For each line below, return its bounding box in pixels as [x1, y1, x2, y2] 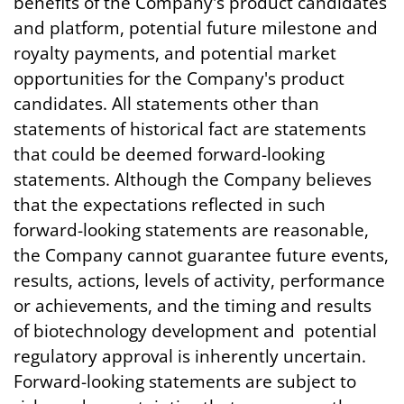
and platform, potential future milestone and [14, 16, 378, 40]
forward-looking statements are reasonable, [14, 218, 369, 242]
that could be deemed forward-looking [14, 142, 325, 166]
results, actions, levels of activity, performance [14, 269, 385, 292]
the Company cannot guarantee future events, [14, 243, 389, 267]
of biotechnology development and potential [14, 319, 377, 343]
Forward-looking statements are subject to [14, 370, 356, 393]
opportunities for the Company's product [14, 67, 344, 90]
